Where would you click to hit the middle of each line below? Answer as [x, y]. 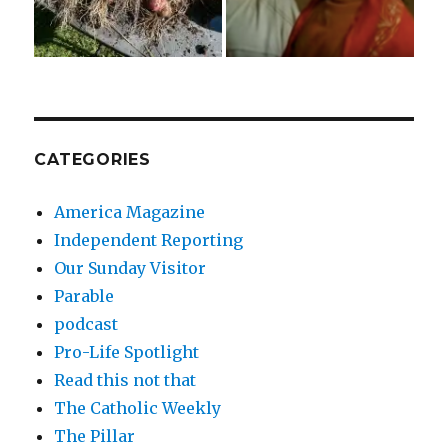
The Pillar [95, 435]
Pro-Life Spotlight [127, 351]
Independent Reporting [149, 239]
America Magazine [130, 211]
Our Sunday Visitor [130, 267]
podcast [86, 323]
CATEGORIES [92, 159]
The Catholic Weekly [138, 407]
